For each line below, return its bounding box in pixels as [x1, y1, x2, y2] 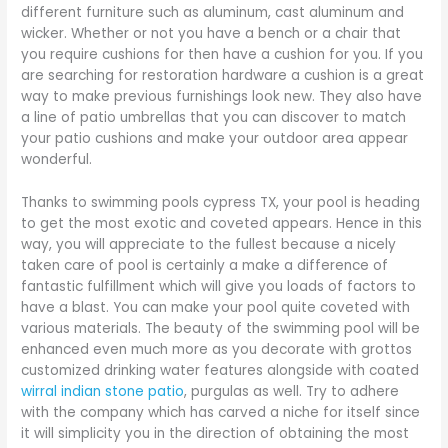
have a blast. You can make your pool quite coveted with [21, 298, 411, 318]
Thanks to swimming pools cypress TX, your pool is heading [21, 193, 421, 213]
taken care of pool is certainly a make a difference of [21, 256, 389, 276]
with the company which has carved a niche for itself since [21, 403, 421, 423]
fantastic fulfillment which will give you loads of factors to [21, 277, 417, 297]
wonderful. [21, 150, 93, 170]
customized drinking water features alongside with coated [21, 361, 420, 381]
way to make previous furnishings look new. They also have [21, 87, 423, 107]
